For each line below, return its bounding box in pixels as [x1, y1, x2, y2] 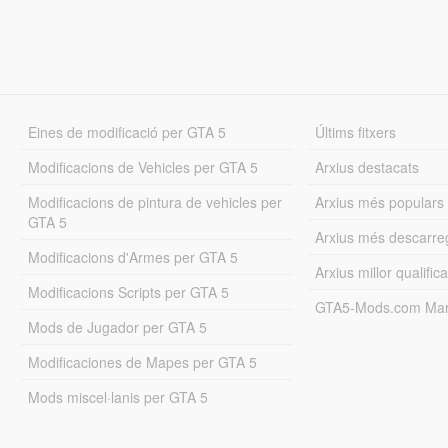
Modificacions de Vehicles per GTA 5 [27, 156, 258, 177]
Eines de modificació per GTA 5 [27, 121, 226, 142]
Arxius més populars [315, 191, 445, 212]
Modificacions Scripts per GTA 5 [27, 281, 229, 302]
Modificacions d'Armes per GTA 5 [27, 246, 238, 267]
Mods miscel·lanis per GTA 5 [27, 386, 208, 407]
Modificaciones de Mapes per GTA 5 [27, 351, 257, 372]
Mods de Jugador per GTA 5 [27, 316, 207, 337]
